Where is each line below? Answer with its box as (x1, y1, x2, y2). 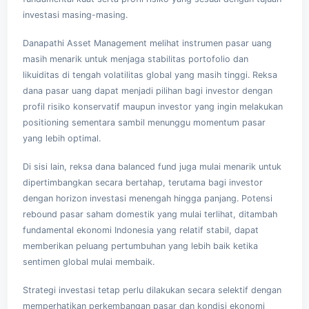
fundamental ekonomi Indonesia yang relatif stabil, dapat (22, 224, 259, 235)
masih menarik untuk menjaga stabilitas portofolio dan (22, 53, 248, 64)
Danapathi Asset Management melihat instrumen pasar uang (22, 37, 272, 48)
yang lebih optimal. (22, 132, 101, 143)
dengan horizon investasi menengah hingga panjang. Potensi (22, 192, 272, 203)
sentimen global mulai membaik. (22, 256, 154, 267)
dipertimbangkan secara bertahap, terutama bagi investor (22, 177, 263, 188)
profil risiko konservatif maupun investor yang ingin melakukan (22, 101, 283, 112)
